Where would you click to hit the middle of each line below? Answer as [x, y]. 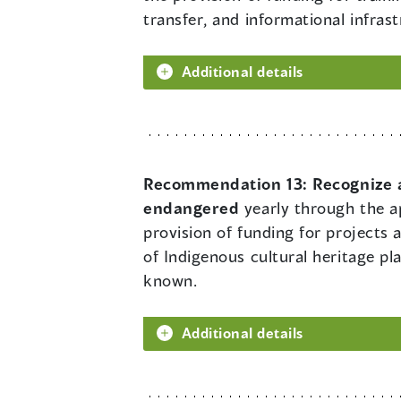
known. [171, 281]
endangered [192, 208]
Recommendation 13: [228, 184]
